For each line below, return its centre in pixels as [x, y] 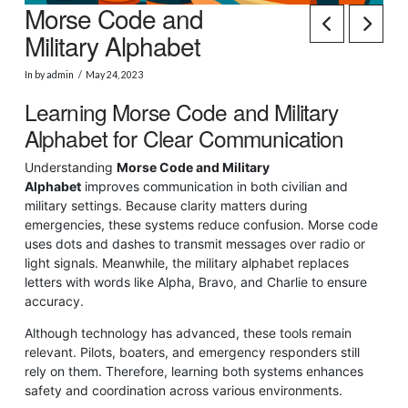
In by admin [49, 75]
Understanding [70, 167]
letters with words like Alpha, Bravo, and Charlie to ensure [195, 281]
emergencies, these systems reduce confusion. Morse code [201, 224]
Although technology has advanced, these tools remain [188, 332]
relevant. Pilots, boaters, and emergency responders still [192, 352]
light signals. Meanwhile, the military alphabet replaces [186, 262]
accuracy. [54, 301]
